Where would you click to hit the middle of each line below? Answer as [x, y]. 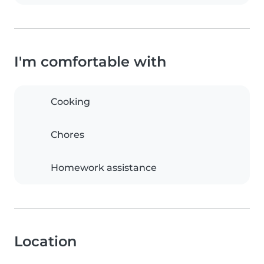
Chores [67, 135]
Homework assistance [104, 168]
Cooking [70, 102]
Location [45, 242]
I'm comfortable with [90, 62]
